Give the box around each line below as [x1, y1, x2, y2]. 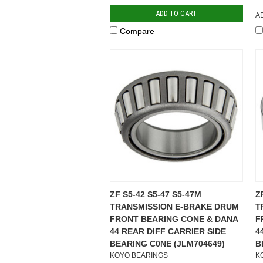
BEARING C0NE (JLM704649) [110, 238, 225, 248]
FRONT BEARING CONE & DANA [110, 214, 238, 224]
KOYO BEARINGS [110, 251, 168, 259]
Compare [120, 26, 154, 36]
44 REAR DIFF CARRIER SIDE [110, 226, 226, 236]
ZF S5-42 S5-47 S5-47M [110, 189, 201, 199]
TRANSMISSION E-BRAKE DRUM [110, 201, 239, 211]
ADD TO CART [156, 8, 197, 18]
